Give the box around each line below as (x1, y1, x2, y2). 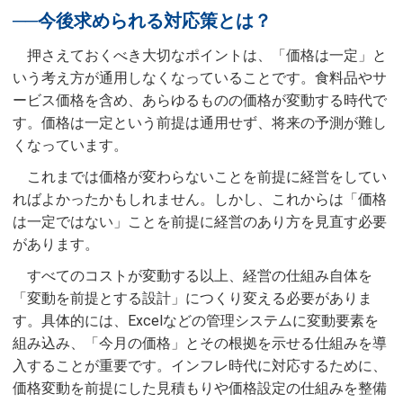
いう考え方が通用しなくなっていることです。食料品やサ (13, 68, 387, 86)
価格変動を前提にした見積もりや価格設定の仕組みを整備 (13, 379, 387, 397)
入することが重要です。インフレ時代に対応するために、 (13, 356, 387, 374)
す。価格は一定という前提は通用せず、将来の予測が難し (13, 113, 387, 131)
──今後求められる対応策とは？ (13, 9, 272, 31)
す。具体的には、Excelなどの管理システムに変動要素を (13, 311, 379, 329)
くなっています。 (13, 136, 128, 154)
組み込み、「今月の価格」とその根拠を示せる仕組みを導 (13, 334, 387, 352)
